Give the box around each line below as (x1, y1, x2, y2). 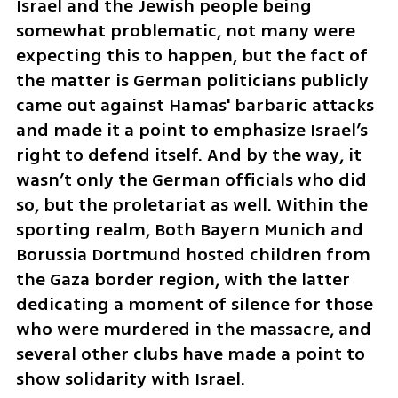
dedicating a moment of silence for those (15, 291, 373, 317)
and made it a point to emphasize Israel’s (15, 116, 368, 143)
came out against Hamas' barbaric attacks (15, 92, 374, 118)
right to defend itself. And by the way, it (15, 141, 362, 168)
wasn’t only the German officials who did (15, 166, 367, 193)
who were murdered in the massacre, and (15, 315, 371, 342)
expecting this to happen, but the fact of (15, 42, 368, 68)
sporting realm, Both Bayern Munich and (15, 216, 363, 243)
